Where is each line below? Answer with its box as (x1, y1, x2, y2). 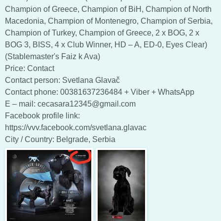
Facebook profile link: (5, 111, 80, 120)
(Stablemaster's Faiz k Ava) (5, 52, 100, 61)
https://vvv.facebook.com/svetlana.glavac (5, 123, 147, 132)
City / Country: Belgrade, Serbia (5, 135, 115, 144)
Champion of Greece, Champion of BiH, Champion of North (5, 4, 212, 13)
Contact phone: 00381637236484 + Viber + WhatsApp (5, 87, 194, 96)
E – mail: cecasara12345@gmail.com (5, 99, 136, 108)
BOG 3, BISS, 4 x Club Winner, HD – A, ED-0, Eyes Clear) (5, 40, 207, 49)
